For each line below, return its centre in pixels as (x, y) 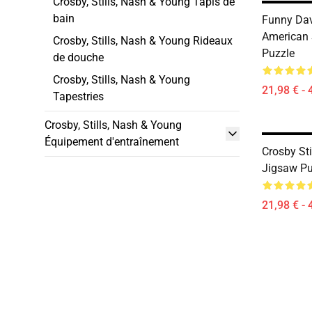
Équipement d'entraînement (112, 142)
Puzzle (278, 53)
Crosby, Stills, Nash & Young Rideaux (143, 41)
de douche (78, 57)
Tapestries (78, 96)
